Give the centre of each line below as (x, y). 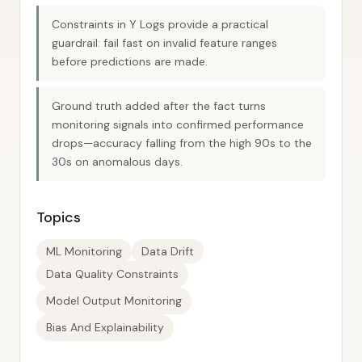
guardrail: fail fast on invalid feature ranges (164, 43)
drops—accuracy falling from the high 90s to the (182, 143)
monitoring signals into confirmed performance (178, 124)
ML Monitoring (84, 251)
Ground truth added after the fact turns (159, 106)
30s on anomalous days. (117, 162)
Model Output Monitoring (114, 301)
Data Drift (168, 251)
